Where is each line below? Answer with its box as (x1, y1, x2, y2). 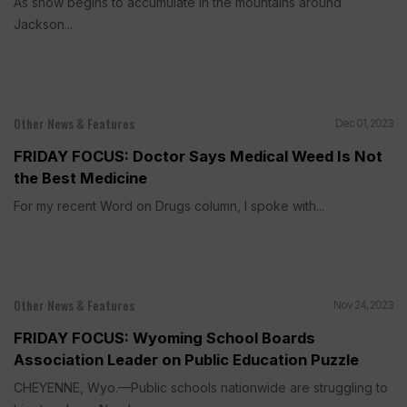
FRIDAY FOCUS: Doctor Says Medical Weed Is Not (14, 147, 382, 166)
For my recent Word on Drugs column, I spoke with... (14, 198, 324, 214)
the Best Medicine (14, 169, 147, 188)
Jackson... (14, 16, 73, 33)
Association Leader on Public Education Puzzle (14, 351, 359, 370)
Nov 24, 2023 (333, 298, 393, 313)
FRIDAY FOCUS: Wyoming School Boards (14, 329, 315, 348)
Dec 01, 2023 (335, 116, 393, 131)
